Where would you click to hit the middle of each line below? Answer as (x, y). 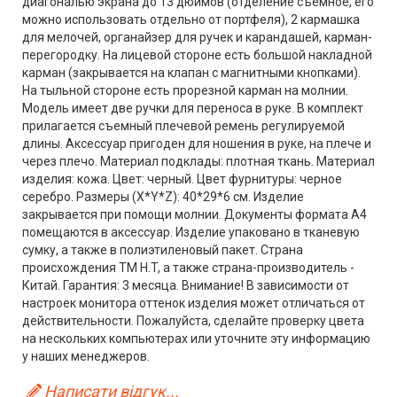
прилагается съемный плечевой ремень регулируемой (183, 126)
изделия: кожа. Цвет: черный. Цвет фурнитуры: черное (182, 179)
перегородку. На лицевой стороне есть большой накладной (197, 55)
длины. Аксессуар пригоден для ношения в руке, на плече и (197, 144)
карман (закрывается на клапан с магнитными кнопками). (191, 73)
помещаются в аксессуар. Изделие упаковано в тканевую (191, 232)
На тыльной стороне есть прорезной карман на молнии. (185, 90)
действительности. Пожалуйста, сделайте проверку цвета (193, 321)
